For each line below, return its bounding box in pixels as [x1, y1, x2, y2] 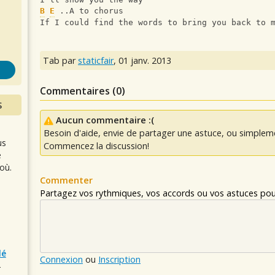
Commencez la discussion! [44, 140, 149, 152]
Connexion [40, 254, 83, 266]
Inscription [98, 254, 141, 266]
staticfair [78, 55, 114, 67]
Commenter [40, 174, 93, 187]
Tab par [43, 55, 78, 67]
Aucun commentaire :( [56, 114, 154, 126]
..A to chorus [55, 6, 123, 16]
